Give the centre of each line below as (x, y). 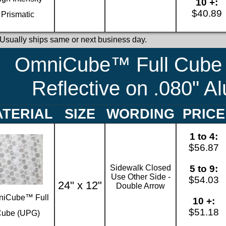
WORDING (140, 114)
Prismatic (18, 14)
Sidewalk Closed (140, 167)
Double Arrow (140, 186)
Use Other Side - (140, 177)
